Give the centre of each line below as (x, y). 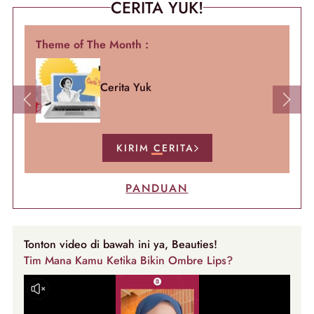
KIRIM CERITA (155, 148)
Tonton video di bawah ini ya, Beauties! (121, 244)
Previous (46, 106)
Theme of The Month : (92, 45)
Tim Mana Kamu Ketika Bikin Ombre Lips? (128, 260)
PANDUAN (157, 188)
